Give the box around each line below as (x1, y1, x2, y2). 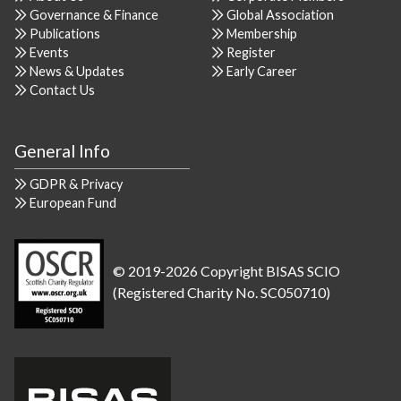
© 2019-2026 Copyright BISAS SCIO (113, 262, 340, 279)
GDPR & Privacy (30, 176, 123, 192)
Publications (30, 26, 100, 41)
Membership (226, 26, 297, 41)
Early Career (226, 64, 297, 79)
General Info (14, 141, 110, 161)
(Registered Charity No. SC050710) (113, 284, 330, 301)
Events (30, 45, 69, 60)
